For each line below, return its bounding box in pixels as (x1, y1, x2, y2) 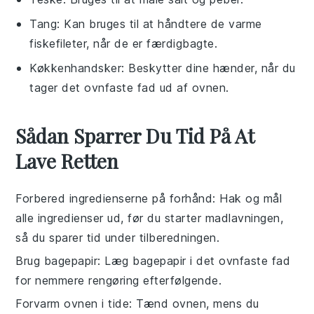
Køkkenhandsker (29, 60, 122, 75)
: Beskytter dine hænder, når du (121, 60, 296, 75)
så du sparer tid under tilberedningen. (15, 230, 220, 245)
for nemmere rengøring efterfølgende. (15, 273, 222, 287)
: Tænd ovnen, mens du (129, 296, 259, 310)
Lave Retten (15, 147, 119, 174)
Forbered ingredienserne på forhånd (15, 191, 213, 205)
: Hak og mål (212, 191, 282, 205)
